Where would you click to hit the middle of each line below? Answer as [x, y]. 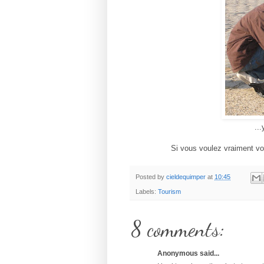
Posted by [151, 177]
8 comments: [178, 229]
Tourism [169, 191]
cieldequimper [186, 177]
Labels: [147, 191]
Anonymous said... [188, 253]
